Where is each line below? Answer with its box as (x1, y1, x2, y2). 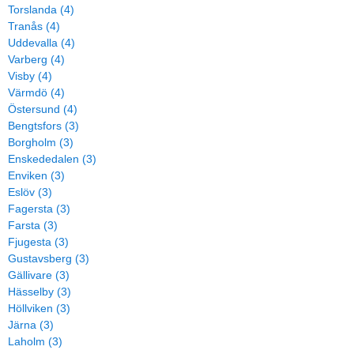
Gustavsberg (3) (8, 252, 89, 265)
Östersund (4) (8, 103, 77, 115)
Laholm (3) (8, 335, 62, 348)
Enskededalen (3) (8, 153, 96, 165)
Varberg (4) (8, 53, 65, 66)
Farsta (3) (8, 219, 58, 232)
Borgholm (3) (8, 136, 73, 149)
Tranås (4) (8, 20, 60, 32)
